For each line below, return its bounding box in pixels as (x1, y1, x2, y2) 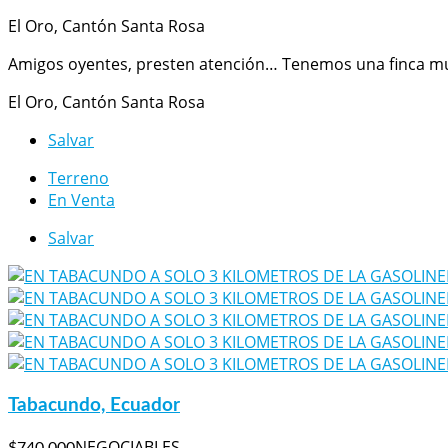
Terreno (48, 167, 109, 190)
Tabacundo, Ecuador (8, 396, 180, 416)
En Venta (48, 189, 115, 212)
